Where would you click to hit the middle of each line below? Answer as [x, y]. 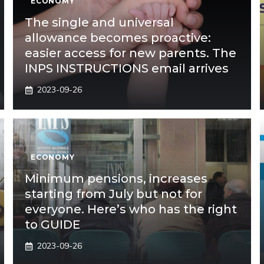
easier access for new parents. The [131, 53]
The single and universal [100, 22]
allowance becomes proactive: [118, 38]
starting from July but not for [114, 194]
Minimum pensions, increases [116, 179]
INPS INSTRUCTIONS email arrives [127, 68]
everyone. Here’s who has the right [131, 209]
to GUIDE [53, 225]
